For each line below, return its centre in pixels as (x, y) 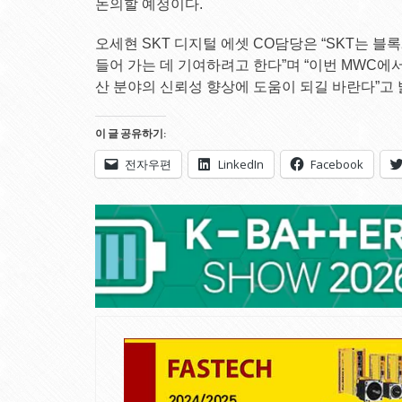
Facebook (337, 165)
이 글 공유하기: (131, 134)
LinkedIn (241, 165)
